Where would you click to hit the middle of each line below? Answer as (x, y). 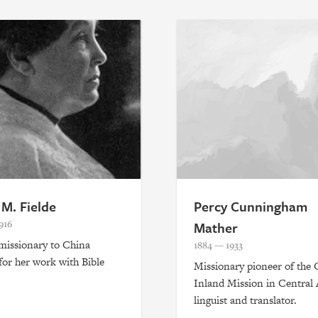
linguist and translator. (245, 300)
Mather (216, 227)
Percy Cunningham (251, 206)
